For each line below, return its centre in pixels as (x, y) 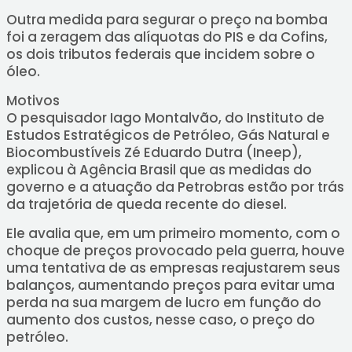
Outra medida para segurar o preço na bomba (167, 20)
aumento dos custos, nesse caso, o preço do (160, 320)
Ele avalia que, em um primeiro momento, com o (173, 233)
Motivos (33, 101)
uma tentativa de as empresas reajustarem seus (173, 268)
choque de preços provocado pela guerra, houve (175, 251)
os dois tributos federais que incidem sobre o (160, 54)
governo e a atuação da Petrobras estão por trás (175, 187)
